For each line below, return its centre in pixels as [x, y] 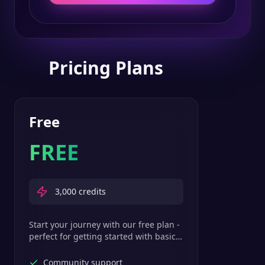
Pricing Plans [106, 68]
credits [91, 191]
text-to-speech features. [76, 248]
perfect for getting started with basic [102, 236]
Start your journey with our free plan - [104, 224]
